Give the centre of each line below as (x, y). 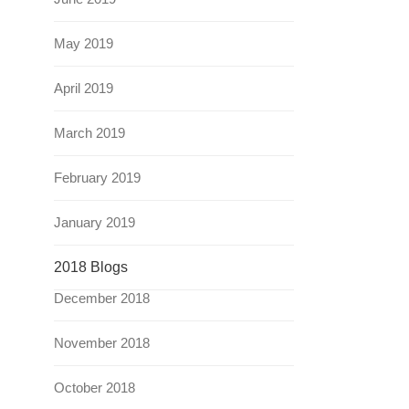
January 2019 (95, 222)
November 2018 (102, 343)
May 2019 (84, 43)
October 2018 (95, 388)
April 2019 (84, 88)
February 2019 (98, 178)
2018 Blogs (91, 267)
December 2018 (102, 298)
